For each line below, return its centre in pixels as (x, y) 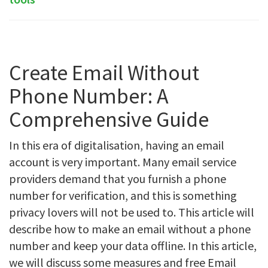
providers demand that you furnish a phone (118, 179)
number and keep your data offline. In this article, (133, 246)
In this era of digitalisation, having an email (117, 145)
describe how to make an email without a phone (130, 229)
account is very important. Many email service (123, 162)
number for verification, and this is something (123, 195)
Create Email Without (104, 73)
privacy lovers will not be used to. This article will (132, 212)
